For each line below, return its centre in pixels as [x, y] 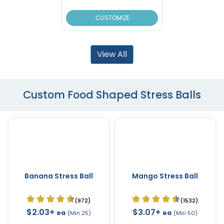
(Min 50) [185, 213]
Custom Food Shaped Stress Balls [112, 94]
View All [112, 54]
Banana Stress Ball [58, 176]
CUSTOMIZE [112, 17]
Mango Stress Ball [165, 176]
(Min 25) [79, 213]
